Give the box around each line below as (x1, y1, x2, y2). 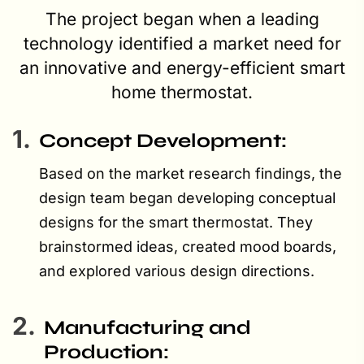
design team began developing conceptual (39, 188, 336, 206)
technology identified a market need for (23, 32, 341, 54)
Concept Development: (39, 128, 287, 153)
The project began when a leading (45, 8, 319, 29)
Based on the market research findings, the (39, 164, 342, 182)
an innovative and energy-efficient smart (19, 57, 345, 78)
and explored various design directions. (39, 262, 314, 279)
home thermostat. (111, 81, 253, 102)
